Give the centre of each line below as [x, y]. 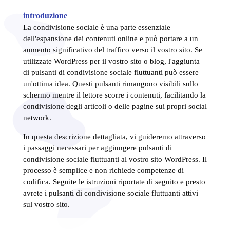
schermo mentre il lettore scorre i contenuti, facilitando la [114, 95]
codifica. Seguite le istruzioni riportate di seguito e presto [114, 181]
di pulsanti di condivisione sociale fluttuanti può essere [111, 72]
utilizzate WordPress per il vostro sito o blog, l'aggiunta [111, 61]
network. [37, 117]
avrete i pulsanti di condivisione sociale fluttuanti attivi [110, 193]
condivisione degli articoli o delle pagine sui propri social [115, 106]
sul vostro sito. [46, 204]
